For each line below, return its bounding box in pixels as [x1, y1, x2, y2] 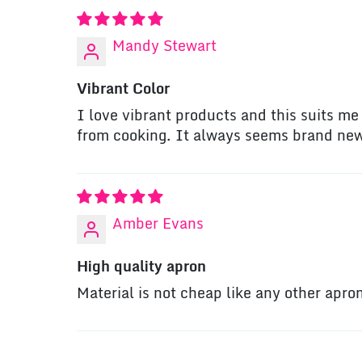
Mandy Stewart [112, 39, 217, 54]
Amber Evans [112, 217, 204, 232]
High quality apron [77, 259, 207, 275]
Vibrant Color [77, 82, 170, 97]
